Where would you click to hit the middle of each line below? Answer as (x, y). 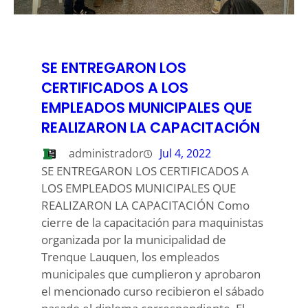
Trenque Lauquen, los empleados (130, 256)
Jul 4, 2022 (185, 154)
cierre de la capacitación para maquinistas (152, 222)
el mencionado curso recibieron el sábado (153, 291)
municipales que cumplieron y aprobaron (151, 274)
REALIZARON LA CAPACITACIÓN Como (145, 205)
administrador (106, 154)
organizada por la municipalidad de (134, 239)
